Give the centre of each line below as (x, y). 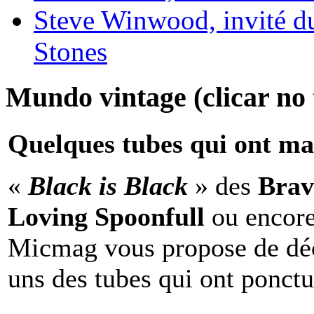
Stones (70, 51)
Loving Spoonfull (106, 217)
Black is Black (111, 186)
